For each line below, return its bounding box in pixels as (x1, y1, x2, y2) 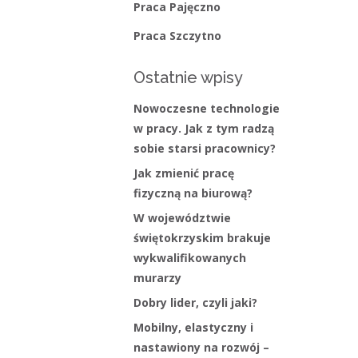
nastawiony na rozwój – (133, 340, 269, 356)
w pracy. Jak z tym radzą (133, 121, 274, 137)
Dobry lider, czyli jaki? (133, 295, 257, 311)
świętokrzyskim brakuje (133, 230, 271, 246)
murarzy (133, 270, 181, 286)
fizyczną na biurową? (133, 185, 253, 201)
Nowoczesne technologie (133, 101, 280, 117)
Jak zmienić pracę (133, 165, 234, 181)
